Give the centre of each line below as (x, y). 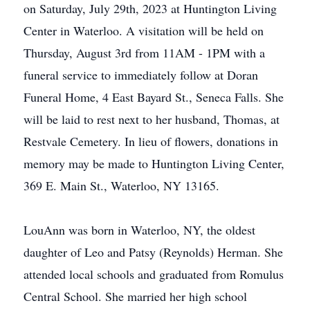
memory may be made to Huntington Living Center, (154, 163)
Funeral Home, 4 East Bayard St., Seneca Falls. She (154, 97)
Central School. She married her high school (135, 296)
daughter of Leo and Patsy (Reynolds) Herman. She (153, 252)
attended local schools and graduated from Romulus (154, 274)
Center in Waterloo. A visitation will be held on (144, 30)
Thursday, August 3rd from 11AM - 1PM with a (144, 53)
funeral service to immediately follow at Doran (141, 75)
